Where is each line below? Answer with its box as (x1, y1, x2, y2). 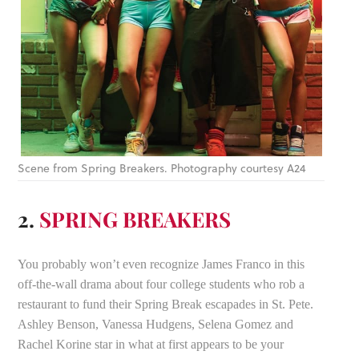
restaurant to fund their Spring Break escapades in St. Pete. (18, 297, 314, 312)
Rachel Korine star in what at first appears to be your (18, 337, 284, 352)
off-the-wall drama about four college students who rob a (18, 277, 305, 292)
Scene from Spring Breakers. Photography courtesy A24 (18, 160, 307, 177)
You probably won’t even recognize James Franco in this (18, 257, 305, 272)
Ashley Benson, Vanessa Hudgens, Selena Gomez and (18, 317, 294, 332)
